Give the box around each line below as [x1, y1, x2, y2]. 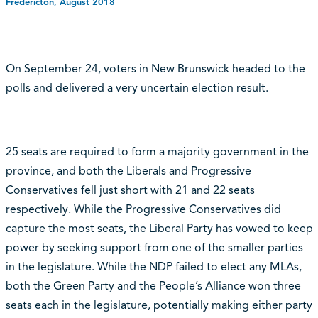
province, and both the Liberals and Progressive [5, 164, 251, 179]
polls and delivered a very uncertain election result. [5, 81, 268, 96]
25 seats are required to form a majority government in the [5, 145, 309, 160]
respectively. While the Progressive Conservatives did [5, 202, 281, 217]
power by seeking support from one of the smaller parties [5, 241, 303, 256]
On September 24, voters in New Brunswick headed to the [5, 62, 305, 77]
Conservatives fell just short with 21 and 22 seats [5, 183, 255, 198]
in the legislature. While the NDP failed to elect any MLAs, [5, 260, 302, 275]
